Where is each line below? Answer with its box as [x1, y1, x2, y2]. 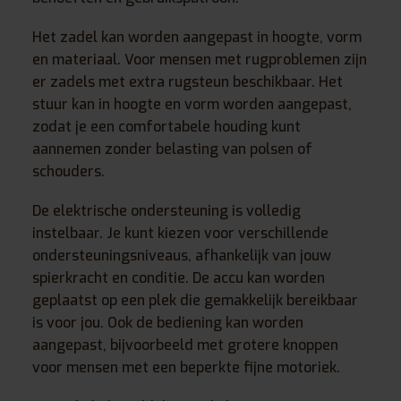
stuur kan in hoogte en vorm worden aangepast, [32, 94, 352, 114]
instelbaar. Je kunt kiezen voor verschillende [32, 223, 328, 243]
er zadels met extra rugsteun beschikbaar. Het [32, 72, 343, 91]
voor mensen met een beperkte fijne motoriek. [32, 357, 340, 377]
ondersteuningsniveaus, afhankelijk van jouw [32, 245, 331, 265]
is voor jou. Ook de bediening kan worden [32, 312, 303, 332]
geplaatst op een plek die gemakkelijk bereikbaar [32, 290, 358, 310]
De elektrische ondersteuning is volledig [32, 200, 301, 220]
